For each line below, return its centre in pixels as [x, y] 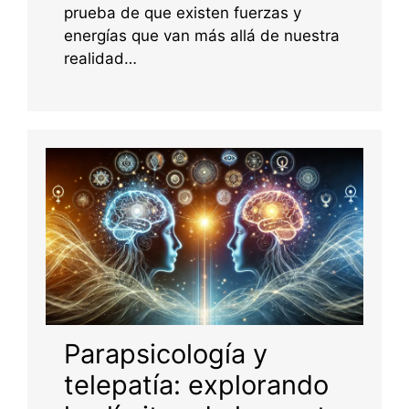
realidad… [100, 58]
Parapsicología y [166, 353]
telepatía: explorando [196, 384]
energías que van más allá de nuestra [202, 35]
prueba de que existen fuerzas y [183, 12]
